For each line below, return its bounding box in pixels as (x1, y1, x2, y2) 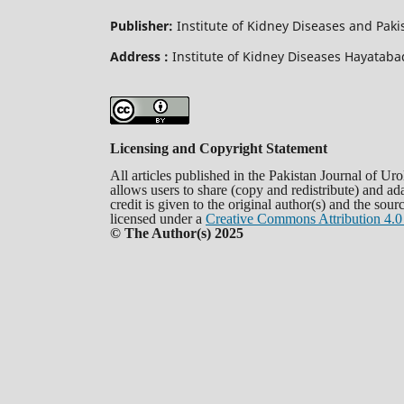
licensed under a (110, 210, 206, 226)
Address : (110, 47, 169, 65)
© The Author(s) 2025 (110, 225, 243, 241)
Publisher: (110, 16, 173, 34)
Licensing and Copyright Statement (110, 140, 327, 156)
